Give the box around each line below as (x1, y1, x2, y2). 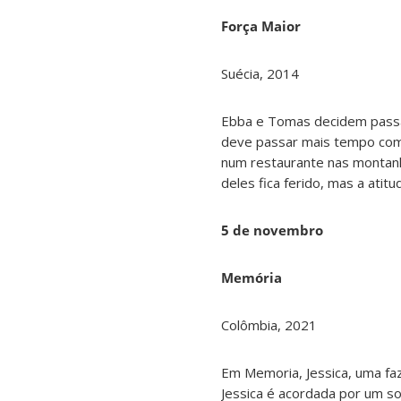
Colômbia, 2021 (221, 315, 317, 334)
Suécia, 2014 (221, 64, 299, 82)
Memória (221, 268, 282, 286)
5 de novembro (221, 220, 323, 239)
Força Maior (221, 16, 301, 35)
